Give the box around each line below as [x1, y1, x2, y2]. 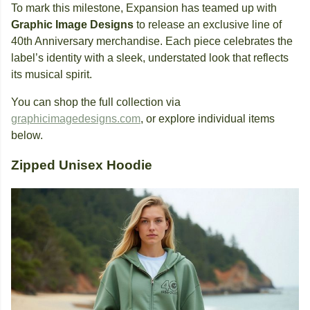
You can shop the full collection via [11, 96, 181, 108]
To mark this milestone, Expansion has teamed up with [11, 2, 277, 14]
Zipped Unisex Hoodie [11, 158, 152, 172]
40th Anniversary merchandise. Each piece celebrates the [11, 35, 293, 47]
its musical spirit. [11, 69, 92, 80]
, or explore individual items [140, 113, 275, 125]
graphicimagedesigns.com [11, 113, 140, 125]
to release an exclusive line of [134, 19, 282, 30]
